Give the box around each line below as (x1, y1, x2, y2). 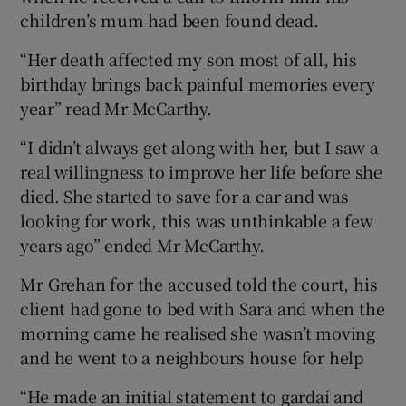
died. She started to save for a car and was (20, 183, 349, 208)
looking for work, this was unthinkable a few (20, 208, 373, 232)
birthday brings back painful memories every (20, 71, 375, 95)
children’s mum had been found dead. (20, 7, 319, 32)
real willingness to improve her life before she (20, 159, 383, 183)
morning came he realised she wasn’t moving (20, 320, 376, 344)
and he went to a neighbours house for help (20, 344, 364, 369)
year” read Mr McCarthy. (20, 95, 212, 120)
